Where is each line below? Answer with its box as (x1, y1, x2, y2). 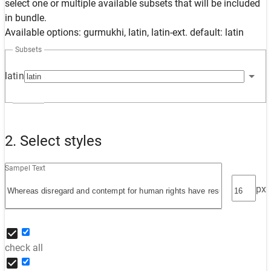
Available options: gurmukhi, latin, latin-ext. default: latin (5, 27, 244, 39)
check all (5, 241, 44, 253)
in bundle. (5, 12, 47, 24)
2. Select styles (5, 132, 102, 150)
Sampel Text (5, 164, 46, 173)
